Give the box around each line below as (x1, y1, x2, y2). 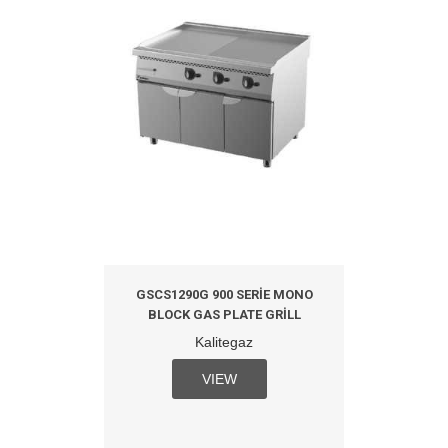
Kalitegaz (195, 334, 253, 351)
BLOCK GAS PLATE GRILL (147, 307, 301, 323)
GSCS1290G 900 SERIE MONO (135, 287, 313, 303)
